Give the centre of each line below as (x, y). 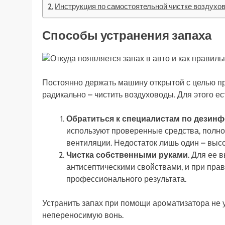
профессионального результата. (126, 179)
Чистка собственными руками (127, 155)
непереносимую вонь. (83, 215)
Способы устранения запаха (127, 35)
